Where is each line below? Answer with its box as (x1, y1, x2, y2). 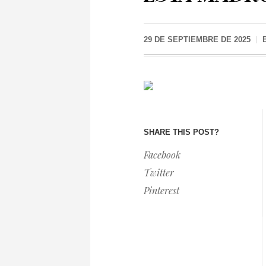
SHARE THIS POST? (144, 128, 219, 137)
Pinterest (144, 184, 179, 197)
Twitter (144, 166, 174, 179)
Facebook (144, 148, 180, 161)
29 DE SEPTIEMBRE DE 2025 (144, 35, 251, 44)
